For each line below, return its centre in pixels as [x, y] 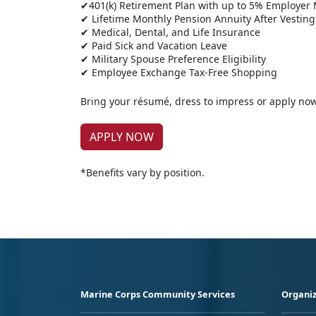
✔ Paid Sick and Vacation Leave [154, 46]
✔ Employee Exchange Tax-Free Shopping [179, 73]
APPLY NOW [122, 137]
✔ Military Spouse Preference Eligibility [173, 59]
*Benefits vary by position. [142, 173]
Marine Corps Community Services [158, 294]
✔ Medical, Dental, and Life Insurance [170, 32]
